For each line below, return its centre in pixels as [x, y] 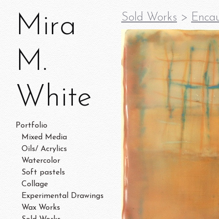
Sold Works [149, 18]
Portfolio [32, 125]
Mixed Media [44, 137]
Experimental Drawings [63, 196]
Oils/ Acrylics [44, 149]
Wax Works [41, 208]
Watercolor [41, 161]
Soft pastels [43, 172]
